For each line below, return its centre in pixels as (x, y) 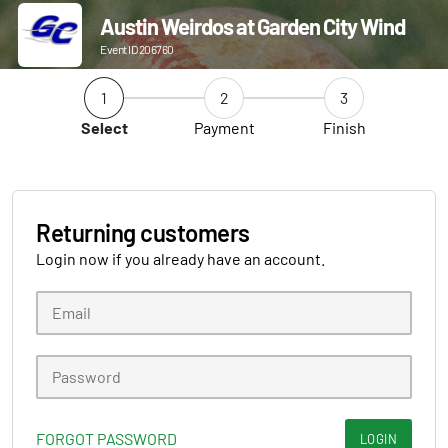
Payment (224, 127)
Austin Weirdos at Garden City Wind (252, 26)
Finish (344, 127)
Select (104, 127)
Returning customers (143, 232)
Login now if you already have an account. (180, 258)
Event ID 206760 (137, 49)
